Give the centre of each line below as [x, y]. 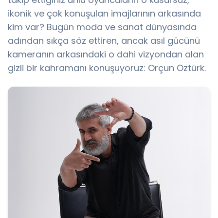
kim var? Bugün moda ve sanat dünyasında [102, 27]
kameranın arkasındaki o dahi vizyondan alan [106, 54]
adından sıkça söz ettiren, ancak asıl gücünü [104, 41]
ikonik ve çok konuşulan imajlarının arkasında [104, 13]
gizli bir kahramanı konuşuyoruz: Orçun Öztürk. [107, 68]
